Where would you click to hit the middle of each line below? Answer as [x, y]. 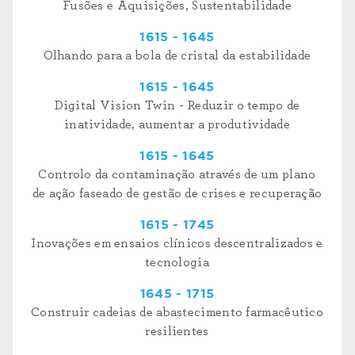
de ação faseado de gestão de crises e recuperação [177, 193]
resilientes [177, 331]
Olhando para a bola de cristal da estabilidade [177, 55]
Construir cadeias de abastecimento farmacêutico [177, 312]
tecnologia [177, 262]
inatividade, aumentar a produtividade [177, 124]
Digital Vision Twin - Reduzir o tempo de [177, 105]
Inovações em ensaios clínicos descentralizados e [177, 243]
